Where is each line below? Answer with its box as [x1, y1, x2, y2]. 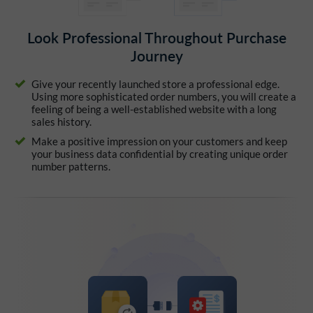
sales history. [31, 115, 92, 129]
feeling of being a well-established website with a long [31, 103, 277, 116]
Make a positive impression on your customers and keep [31, 135, 287, 148]
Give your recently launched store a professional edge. [31, 78, 279, 91]
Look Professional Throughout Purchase [27, 27, 286, 48]
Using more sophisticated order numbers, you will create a [31, 90, 296, 103]
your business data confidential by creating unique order [31, 147, 288, 161]
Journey [130, 45, 183, 66]
